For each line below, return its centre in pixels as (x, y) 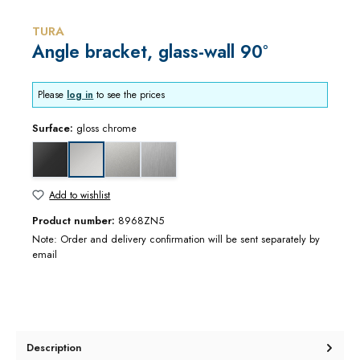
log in (80, 95)
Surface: (54, 129)
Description (54, 347)
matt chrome (150, 149)
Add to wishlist (80, 195)
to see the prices (129, 95)
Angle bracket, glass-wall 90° (150, 52)
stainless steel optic (200, 149)
